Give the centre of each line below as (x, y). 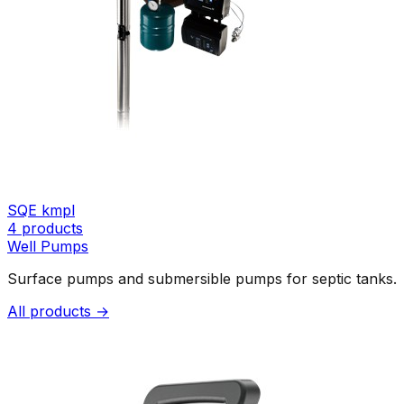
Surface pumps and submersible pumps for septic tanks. (202, 278)
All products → (58, 311)
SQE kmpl (41, 210)
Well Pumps (48, 246)
